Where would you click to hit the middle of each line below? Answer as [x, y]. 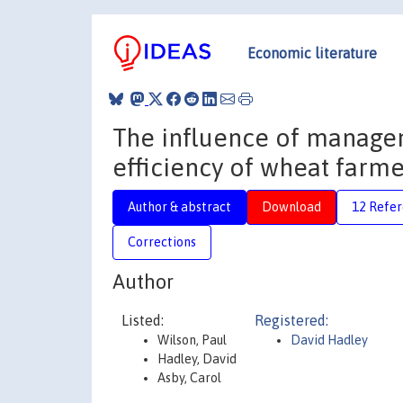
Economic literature [312, 53]
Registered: [291, 320]
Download [291, 206]
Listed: [143, 320]
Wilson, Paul [192, 340]
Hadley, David [197, 359]
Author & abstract [179, 206]
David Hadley [329, 340]
